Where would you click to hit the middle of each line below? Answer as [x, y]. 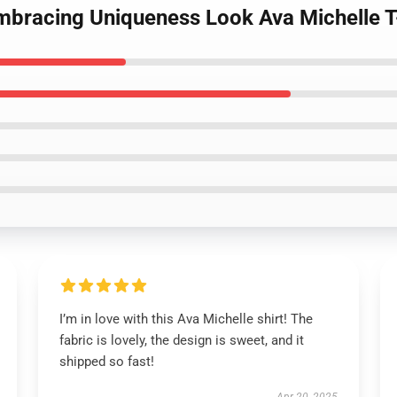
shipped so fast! [106, 362]
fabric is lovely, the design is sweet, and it [181, 340]
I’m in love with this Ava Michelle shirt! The [186, 319]
